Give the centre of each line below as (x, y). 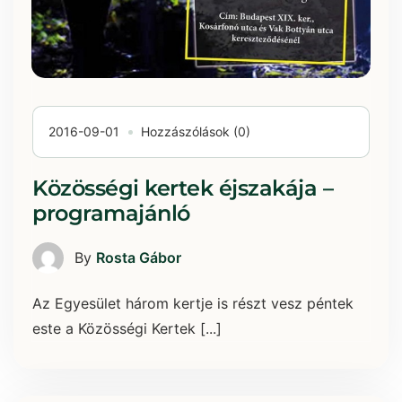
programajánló (111, 213)
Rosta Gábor (139, 258)
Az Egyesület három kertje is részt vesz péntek (193, 303)
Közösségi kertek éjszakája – (183, 188)
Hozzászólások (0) (196, 131)
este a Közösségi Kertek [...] (127, 328)
